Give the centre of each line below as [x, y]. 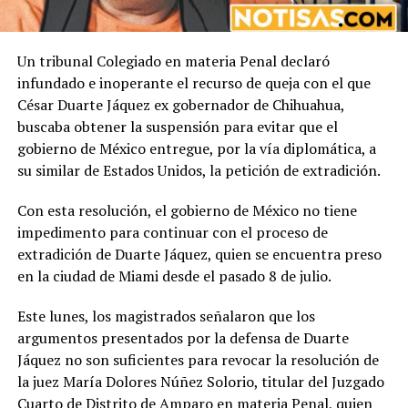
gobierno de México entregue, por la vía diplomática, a [196, 148]
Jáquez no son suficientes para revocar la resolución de [198, 360]
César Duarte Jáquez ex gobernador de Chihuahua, [180, 105]
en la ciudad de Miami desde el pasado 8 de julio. [174, 276]
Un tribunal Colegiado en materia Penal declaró [173, 61]
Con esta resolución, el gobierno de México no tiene [187, 210]
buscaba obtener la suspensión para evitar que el [177, 127]
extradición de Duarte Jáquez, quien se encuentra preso [199, 254]
